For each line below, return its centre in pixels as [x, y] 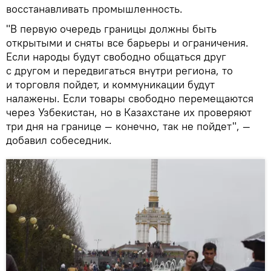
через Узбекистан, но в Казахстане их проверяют [129, 112]
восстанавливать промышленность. [94, 8]
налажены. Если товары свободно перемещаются [130, 98]
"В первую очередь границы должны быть [111, 28]
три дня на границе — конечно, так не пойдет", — [128, 126]
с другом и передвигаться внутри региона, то [119, 70]
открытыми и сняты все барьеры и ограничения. [127, 42]
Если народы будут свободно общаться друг [116, 56]
